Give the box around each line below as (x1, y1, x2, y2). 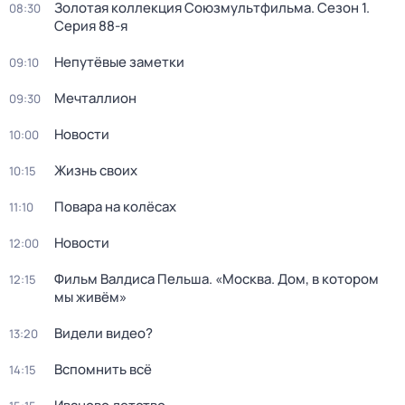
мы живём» (54, 287, 127, 306)
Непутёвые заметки (54, 52, 184, 71)
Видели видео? (54, 324, 153, 343)
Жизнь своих (54, 161, 137, 180)
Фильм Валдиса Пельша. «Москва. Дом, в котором (54, 269, 379, 288)
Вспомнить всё (54, 360, 152, 379)
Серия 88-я (54, 16, 127, 35)
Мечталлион (54, 89, 137, 108)
